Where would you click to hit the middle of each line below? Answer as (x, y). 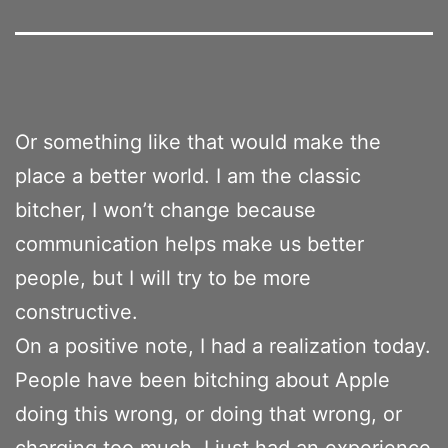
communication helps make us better (189, 243)
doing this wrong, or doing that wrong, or (208, 413)
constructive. (76, 311)
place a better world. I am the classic (188, 175)
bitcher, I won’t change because (165, 209)
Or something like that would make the (198, 141)
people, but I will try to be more (163, 277)
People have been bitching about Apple (202, 379)
